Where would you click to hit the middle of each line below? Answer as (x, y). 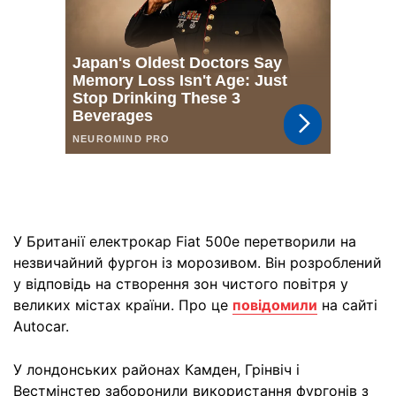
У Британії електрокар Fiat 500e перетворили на (185, 241)
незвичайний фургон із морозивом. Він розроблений (198, 263)
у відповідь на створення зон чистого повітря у (181, 284)
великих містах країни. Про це (123, 305)
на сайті (347, 305)
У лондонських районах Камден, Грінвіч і (156, 369)
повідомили (275, 305)
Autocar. (41, 326)
